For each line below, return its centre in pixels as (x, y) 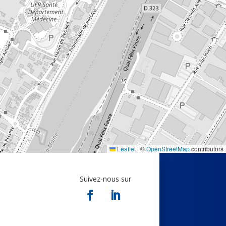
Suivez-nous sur (105, 179)
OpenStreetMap (168, 148)
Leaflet (126, 148)
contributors (207, 148)
